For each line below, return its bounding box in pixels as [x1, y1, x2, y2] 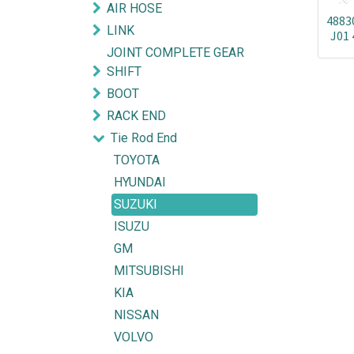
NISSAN [114, 307, 159, 322]
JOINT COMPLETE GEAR [107, 45, 244, 60]
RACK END [107, 108, 166, 123]
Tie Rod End [111, 130, 177, 145]
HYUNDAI [114, 175, 166, 190]
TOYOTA [114, 153, 160, 168]
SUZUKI [114, 197, 157, 212]
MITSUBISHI [114, 263, 184, 278]
